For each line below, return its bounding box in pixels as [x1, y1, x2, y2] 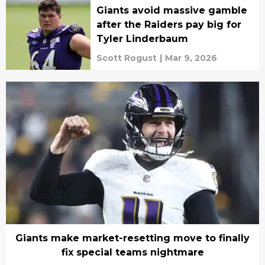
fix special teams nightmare [61, 247, 204, 258]
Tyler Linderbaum [96, 33, 188, 45]
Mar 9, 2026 [164, 53, 217, 64]
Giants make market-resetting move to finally [15, 232, 250, 244]
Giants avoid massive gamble [96, 5, 247, 17]
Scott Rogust [96, 53, 157, 64]
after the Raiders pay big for [96, 19, 241, 31]
